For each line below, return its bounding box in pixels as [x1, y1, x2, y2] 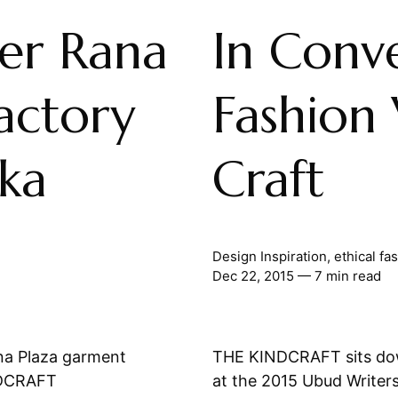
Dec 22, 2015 [211, 267, 294, 284]
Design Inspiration [211, 247, 327, 265]
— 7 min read [293, 267, 381, 284]
